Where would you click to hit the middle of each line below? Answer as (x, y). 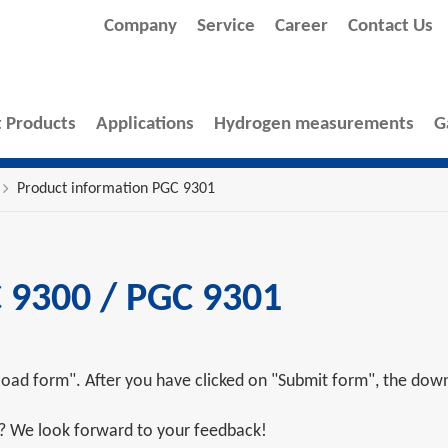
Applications (145, 124)
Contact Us (390, 26)
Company (140, 26)
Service (226, 26)
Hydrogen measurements (314, 124)
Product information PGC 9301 (116, 189)
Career (301, 26)
